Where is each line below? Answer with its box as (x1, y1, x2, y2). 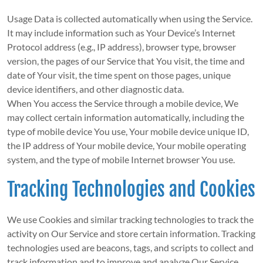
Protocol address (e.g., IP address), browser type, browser (6, 41, 236, 53)
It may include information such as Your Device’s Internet (6, 27, 235, 39)
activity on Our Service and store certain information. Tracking (6, 228, 255, 240)
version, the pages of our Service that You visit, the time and (6, 55, 245, 67)
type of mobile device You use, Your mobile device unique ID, (6, 126, 249, 137)
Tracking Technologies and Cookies (6, 178, 255, 202)
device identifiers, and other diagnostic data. (6, 83, 184, 95)
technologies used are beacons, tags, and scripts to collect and (6, 242, 254, 254)
